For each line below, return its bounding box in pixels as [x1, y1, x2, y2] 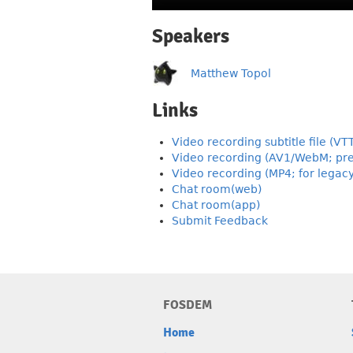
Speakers [152, 24, 229, 48]
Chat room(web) [172, 183, 262, 195]
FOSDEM [163, 297, 212, 313]
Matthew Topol [191, 67, 271, 80]
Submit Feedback [172, 214, 268, 227]
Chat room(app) [172, 199, 260, 211]
